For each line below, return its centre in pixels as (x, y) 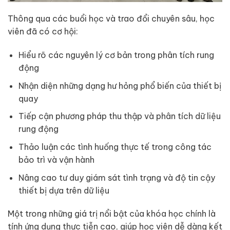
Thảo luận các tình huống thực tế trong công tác (115, 147)
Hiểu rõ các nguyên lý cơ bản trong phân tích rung (116, 55)
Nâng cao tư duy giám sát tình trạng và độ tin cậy (117, 177)
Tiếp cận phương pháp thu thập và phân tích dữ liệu (119, 116)
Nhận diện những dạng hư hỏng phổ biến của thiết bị (120, 85)
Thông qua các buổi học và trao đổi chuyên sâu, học (111, 19)
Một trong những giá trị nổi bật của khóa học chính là (112, 214)
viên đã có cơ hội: (43, 32)
